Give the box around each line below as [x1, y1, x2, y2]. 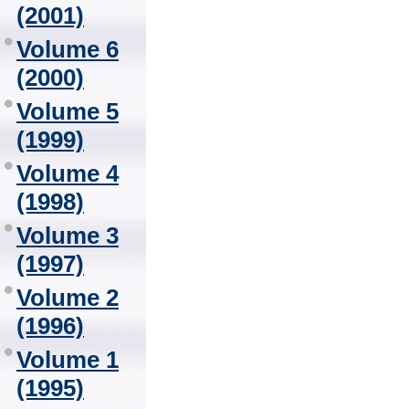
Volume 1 [16, 346, 119, 373]
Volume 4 [16, 160, 119, 187]
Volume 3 [16, 222, 119, 249]
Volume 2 [16, 284, 119, 311]
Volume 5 [16, 98, 119, 125]
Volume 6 [16, 36, 119, 63]
